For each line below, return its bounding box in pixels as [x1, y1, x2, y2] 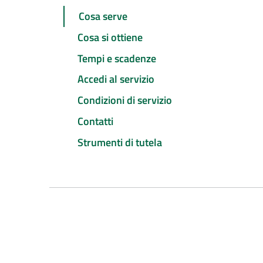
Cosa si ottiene [77, 29, 143, 45]
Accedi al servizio [77, 71, 154, 87]
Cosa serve [79, 8, 127, 25]
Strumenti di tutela [77, 134, 162, 150]
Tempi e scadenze [77, 50, 156, 66]
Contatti [77, 113, 113, 129]
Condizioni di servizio [77, 92, 172, 109]
